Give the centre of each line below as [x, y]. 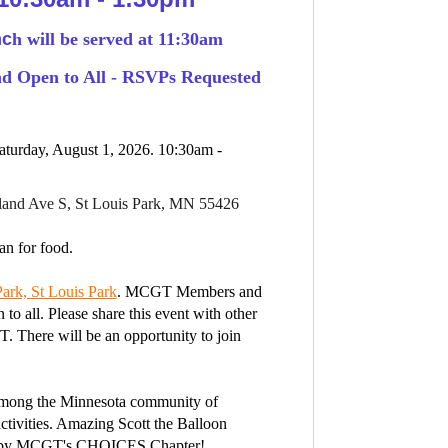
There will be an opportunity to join [128, 335]
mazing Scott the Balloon [147, 423]
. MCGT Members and [189, 291]
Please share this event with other [152, 313]
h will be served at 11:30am [117, 39]
